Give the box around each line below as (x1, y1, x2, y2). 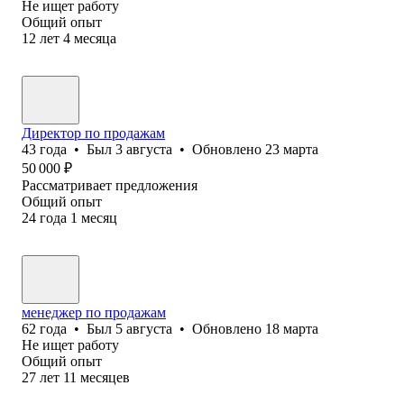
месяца (74, 30, 116, 46)
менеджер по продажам (22, 304, 166, 320)
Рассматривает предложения (22, 177, 197, 193)
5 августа (115, 320, 172, 336)
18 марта (265, 320, 318, 336)
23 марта (265, 141, 318, 157)
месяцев (80, 369, 130, 385)
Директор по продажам (22, 124, 165, 141)
